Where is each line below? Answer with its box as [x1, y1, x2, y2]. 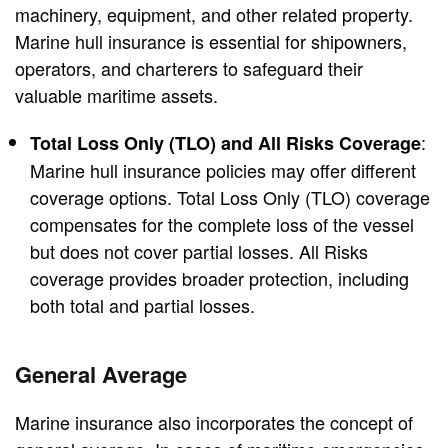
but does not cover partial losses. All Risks [30, 238, 368, 265]
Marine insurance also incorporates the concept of [15, 409, 413, 436]
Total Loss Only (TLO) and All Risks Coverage [30, 130, 421, 157]
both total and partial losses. [30, 292, 255, 319]
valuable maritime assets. [15, 82, 218, 109]
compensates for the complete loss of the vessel [30, 211, 414, 238]
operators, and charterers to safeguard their [15, 55, 363, 82]
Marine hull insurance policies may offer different [30, 157, 416, 184]
